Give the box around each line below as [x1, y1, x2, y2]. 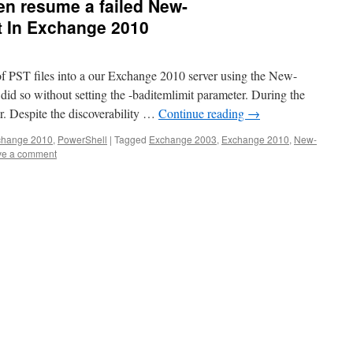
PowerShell [58, 132, 107, 146]
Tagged [114, 132, 147, 146]
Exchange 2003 [149, 132, 217, 146]
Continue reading [158, 105, 247, 121]
